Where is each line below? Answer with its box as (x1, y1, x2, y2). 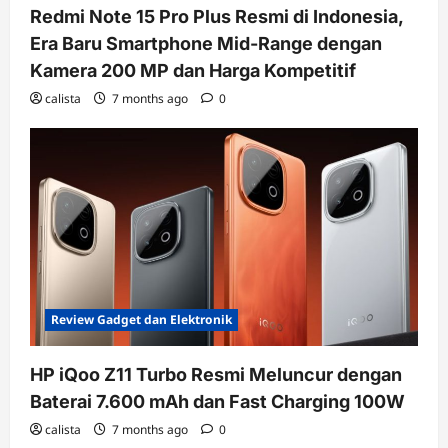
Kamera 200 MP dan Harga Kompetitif (30, 59, 356, 81)
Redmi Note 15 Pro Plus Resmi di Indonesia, (30, 5, 403, 27)
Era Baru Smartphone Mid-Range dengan (30, 32, 382, 54)
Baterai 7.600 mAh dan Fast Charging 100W (30, 390, 405, 412)
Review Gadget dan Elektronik (51, 310, 232, 328)
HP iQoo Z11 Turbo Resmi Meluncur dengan (30, 363, 402, 385)
